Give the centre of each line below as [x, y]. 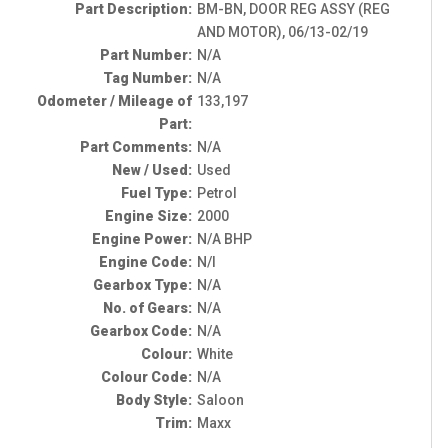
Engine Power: [141, 239]
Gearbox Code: [140, 331]
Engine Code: [145, 262]
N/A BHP [224, 239]
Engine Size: [148, 216]
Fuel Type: [156, 193]
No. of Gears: [147, 308]
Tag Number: [147, 78]
